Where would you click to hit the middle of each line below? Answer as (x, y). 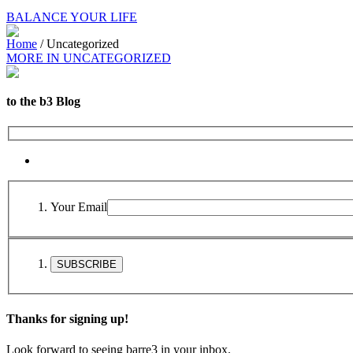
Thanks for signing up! (67, 318)
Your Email (79, 206)
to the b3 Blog (43, 102)
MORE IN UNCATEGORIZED (89, 58)
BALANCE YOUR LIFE (72, 17)
